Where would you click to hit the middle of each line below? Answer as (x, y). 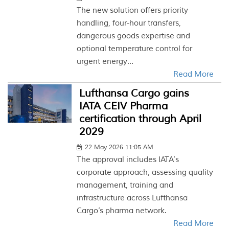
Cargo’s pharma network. (122, 211)
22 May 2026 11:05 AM (119, 147)
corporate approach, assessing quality (145, 173)
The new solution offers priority (133, 10)
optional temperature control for (135, 49)
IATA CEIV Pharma (124, 106)
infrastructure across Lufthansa (132, 198)
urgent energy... (105, 62)
